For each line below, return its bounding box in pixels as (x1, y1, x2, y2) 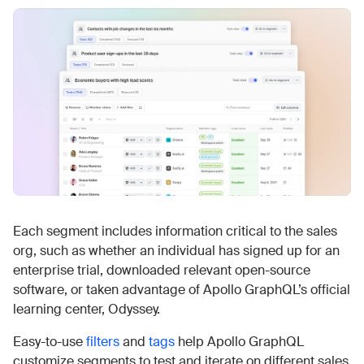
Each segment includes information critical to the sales (13, 222, 337, 240)
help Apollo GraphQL (175, 332, 304, 350)
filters (86, 332, 119, 350)
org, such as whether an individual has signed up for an (13, 241, 340, 259)
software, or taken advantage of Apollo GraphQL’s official (13, 280, 350, 298)
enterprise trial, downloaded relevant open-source (13, 261, 310, 279)
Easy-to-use (13, 332, 86, 350)
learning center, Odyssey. (13, 300, 160, 318)
